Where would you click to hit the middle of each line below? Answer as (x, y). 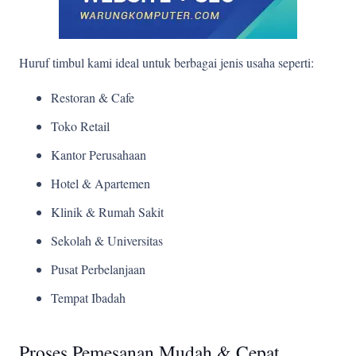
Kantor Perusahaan (99, 155)
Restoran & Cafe (93, 97)
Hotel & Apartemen (101, 183)
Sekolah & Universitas (107, 240)
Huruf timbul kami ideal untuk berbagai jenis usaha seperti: (166, 62)
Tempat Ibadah (88, 298)
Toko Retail (80, 126)
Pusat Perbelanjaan (98, 269)
